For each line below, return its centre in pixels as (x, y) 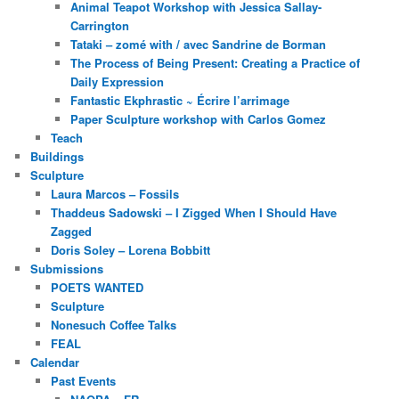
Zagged (71, 231)
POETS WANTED (97, 287)
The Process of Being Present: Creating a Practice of (216, 62)
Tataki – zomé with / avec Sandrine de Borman (199, 44)
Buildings (57, 156)
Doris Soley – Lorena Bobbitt (130, 249)
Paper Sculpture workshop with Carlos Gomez (199, 118)
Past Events (83, 380)
